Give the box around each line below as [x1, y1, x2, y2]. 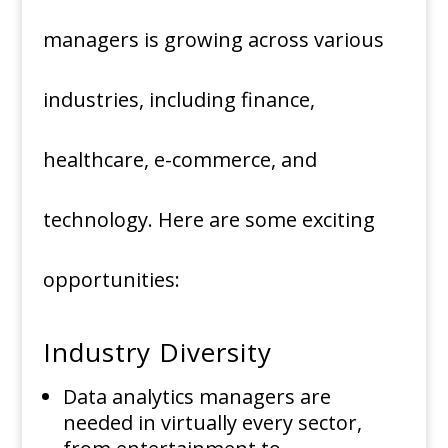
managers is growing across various [42, 26, 384, 54]
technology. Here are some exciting [42, 206, 375, 234]
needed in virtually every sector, [62, 409, 362, 437]
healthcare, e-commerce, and [42, 146, 317, 174]
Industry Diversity [42, 334, 280, 371]
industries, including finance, [42, 86, 315, 114]
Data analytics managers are [62, 383, 331, 411]
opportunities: [42, 266, 180, 294]
